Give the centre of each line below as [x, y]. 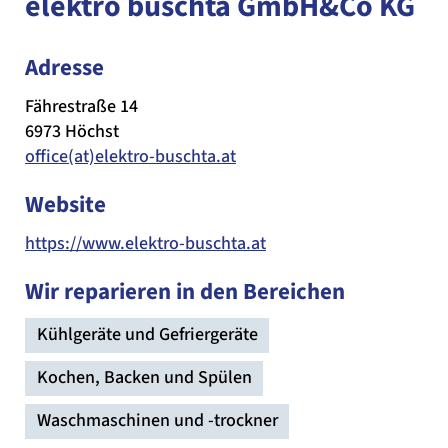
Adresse [64, 68]
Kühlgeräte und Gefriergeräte [147, 335]
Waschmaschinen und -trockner [157, 421]
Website [65, 205]
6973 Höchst [72, 132]
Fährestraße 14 [81, 107]
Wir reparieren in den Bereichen [185, 292]
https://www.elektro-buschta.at [145, 244]
